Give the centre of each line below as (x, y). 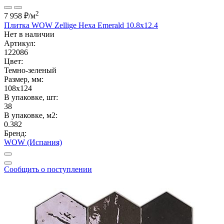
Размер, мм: (24, 79)
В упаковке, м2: (31, 115)
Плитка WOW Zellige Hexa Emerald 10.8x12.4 (81, 25)
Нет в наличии (29, 34)
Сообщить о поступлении (48, 169)
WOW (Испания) (33, 142)
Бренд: (15, 133)
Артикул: (20, 43)
